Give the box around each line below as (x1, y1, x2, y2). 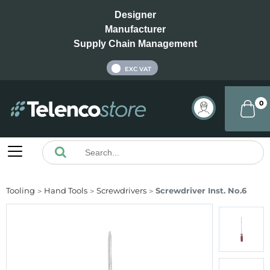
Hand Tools (44, 186, 87, 196)
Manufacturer (104, 24, 166, 34)
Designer (114, 10, 156, 20)
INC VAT (81, 64, 107, 73)
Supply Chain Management (73, 39, 197, 49)
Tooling (6, 186, 35, 196)
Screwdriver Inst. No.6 (155, 186, 246, 196)
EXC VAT (124, 65, 151, 74)
